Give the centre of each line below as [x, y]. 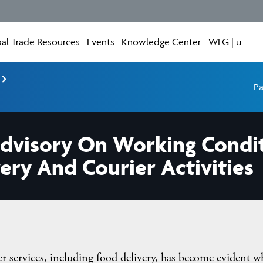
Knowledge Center [162, 42]
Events [101, 42]
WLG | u [225, 42]
